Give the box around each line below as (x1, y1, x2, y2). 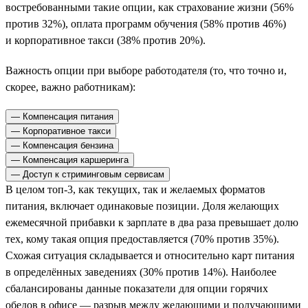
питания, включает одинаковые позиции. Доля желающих (5, 199, 279, 212)
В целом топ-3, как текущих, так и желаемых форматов (5, 183, 265, 195)
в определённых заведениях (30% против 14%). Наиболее (5, 265, 276, 278)
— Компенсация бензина (11, 140, 113, 151)
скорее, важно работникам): (5, 80, 135, 93)
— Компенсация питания (11, 111, 113, 122)
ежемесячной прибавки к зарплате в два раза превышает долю (5, 216, 298, 228)
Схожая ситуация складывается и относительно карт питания (5, 249, 294, 261)
